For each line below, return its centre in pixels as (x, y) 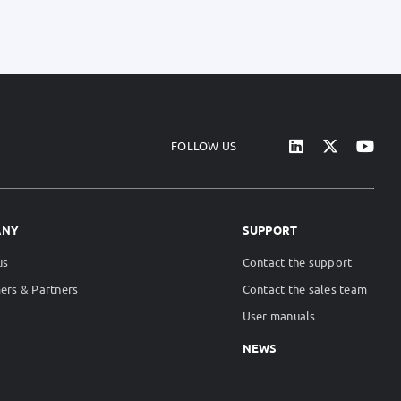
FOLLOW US (204, 146)
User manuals (279, 316)
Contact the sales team (304, 289)
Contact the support (297, 262)
